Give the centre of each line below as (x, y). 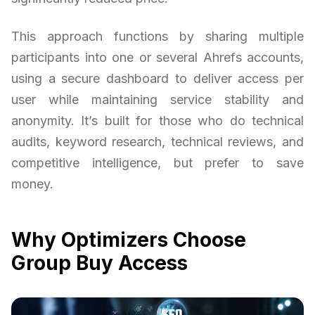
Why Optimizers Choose (129, 240)
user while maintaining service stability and (157, 100)
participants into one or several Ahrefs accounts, (157, 58)
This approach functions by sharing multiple (157, 37)
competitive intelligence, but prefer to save (157, 163)
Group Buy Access (99, 263)
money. (32, 184)
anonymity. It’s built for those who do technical (157, 121)
